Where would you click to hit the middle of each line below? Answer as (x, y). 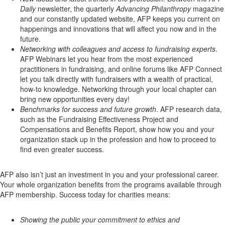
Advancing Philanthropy (153, 9)
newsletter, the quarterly (77, 9)
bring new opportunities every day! (75, 99)
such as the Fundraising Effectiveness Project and (99, 119)
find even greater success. (62, 149)
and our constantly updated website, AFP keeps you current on (120, 19)
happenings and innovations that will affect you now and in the (118, 29)
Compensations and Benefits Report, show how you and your (117, 129)
